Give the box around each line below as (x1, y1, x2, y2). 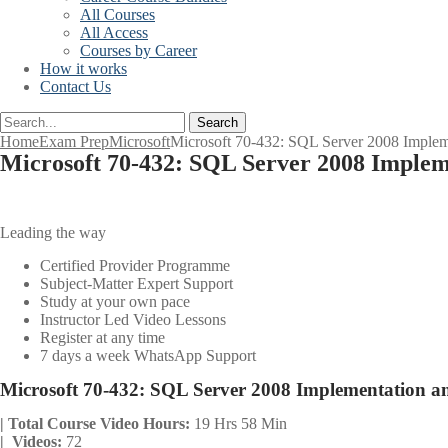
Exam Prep (39, 133, 109, 150)
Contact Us (40, 78, 111, 95)
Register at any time (40, 329, 165, 346)
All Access (80, 24, 148, 41)
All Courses (80, 6, 155, 23)
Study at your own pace (40, 293, 190, 310)
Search (197, 115, 238, 130)
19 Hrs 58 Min (190, 415, 287, 432)
